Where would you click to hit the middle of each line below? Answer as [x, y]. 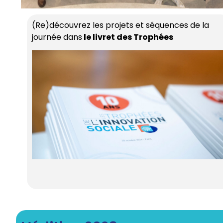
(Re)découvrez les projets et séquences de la [120, 25]
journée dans [57, 37]
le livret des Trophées [128, 37]
